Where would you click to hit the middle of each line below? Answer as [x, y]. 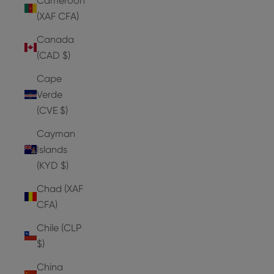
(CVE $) [52, 110]
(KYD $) [53, 165]
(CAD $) [54, 55]
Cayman [56, 133]
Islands [52, 149]
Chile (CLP [59, 228]
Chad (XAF [60, 188]
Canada [55, 39]
